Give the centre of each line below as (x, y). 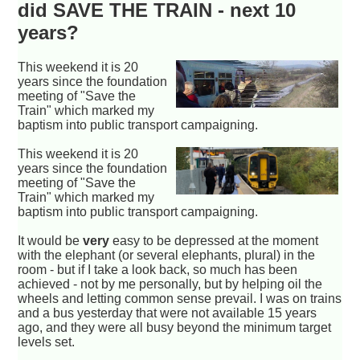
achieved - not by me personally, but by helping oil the (170, 284)
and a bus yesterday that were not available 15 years (168, 313)
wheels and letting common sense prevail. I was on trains (180, 299)
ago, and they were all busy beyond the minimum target (175, 328)
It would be (51, 241)
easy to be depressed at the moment (214, 241)
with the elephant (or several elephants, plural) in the (167, 256)
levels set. (47, 342)
